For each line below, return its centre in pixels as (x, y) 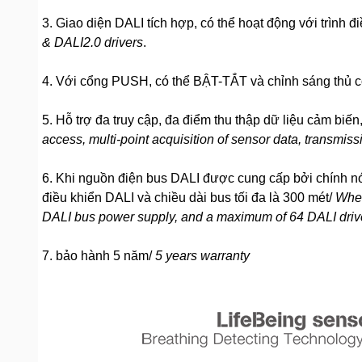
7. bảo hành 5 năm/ (99, 256)
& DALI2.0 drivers (93, 42)
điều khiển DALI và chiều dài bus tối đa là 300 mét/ (189, 198)
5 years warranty (202, 256)
